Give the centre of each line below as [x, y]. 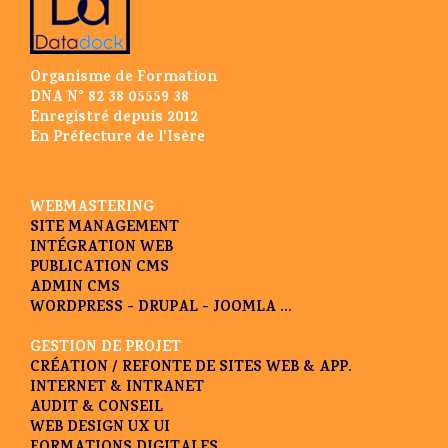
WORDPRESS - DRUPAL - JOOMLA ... [161, 309]
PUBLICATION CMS [99, 269]
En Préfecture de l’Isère [117, 139]
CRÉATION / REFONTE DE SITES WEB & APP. [191, 369]
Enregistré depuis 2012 [114, 119]
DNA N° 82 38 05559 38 [109, 99]
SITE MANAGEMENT [104, 229]
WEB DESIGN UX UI [100, 429]
